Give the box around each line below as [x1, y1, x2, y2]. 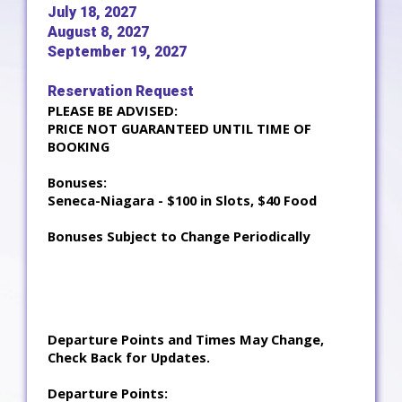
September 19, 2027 [48, 43, 187, 60]
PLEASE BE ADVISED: [48, 101, 178, 119]
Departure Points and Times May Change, [48, 330, 324, 348]
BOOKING [48, 137, 109, 155]
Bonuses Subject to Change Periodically [48, 227, 310, 245]
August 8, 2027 [48, 23, 149, 40]
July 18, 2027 [48, 4, 136, 21]
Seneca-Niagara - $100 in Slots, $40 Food [48, 191, 320, 209]
